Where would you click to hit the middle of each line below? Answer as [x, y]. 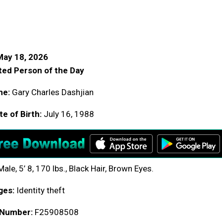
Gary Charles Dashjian [52, 92]
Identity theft [39, 190]
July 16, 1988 [68, 114]
